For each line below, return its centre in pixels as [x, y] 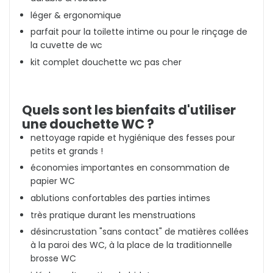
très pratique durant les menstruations [113, 215]
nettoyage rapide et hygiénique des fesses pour [133, 137]
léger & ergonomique [76, 15]
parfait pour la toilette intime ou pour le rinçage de [139, 32]
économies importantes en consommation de [130, 168]
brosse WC [53, 259]
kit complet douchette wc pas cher [106, 62]
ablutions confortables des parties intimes [120, 198]
